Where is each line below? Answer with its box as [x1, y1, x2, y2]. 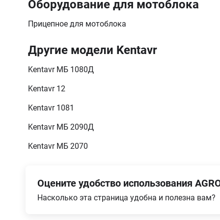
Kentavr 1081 [28, 103, 74, 112]
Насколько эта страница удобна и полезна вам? [37, 192, 216, 202]
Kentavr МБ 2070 [28, 141, 88, 151]
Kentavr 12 [28, 83, 65, 93]
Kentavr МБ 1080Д [28, 64, 94, 74]
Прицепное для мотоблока [28, 19, 126, 28]
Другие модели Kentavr [28, 43, 157, 57]
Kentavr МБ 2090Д [28, 122, 94, 132]
